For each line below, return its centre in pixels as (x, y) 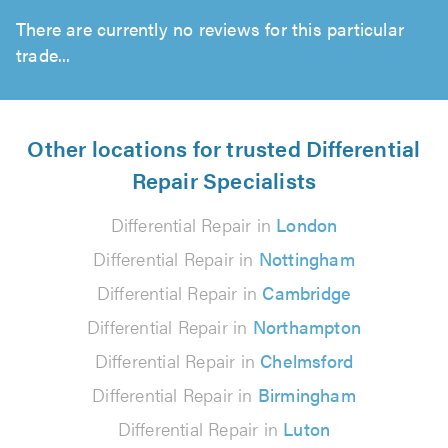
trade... (43, 54)
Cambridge (307, 292)
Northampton (306, 326)
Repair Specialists (224, 179)
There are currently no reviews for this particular (210, 28)
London (307, 224)
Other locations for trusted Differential (224, 147)
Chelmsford (307, 360)
